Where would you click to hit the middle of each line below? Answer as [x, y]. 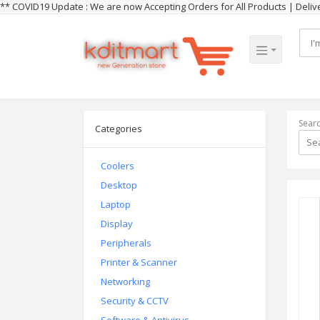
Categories [119, 129]
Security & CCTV [135, 301]
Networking [125, 281]
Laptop [116, 204]
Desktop [119, 185]
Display [117, 224]
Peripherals [126, 243]
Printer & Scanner [139, 262]
